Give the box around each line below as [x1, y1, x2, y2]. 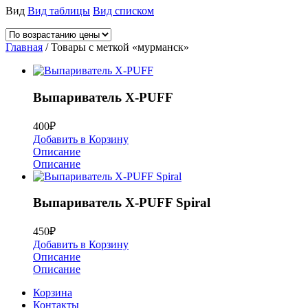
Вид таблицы [27, 5, 90, 17]
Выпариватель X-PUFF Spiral [33, 195, 210, 210]
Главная [5, 41, 43, 54]
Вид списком [93, 5, 154, 17]
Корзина [33, 287, 72, 298]
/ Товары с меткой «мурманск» [43, 41, 189, 54]
